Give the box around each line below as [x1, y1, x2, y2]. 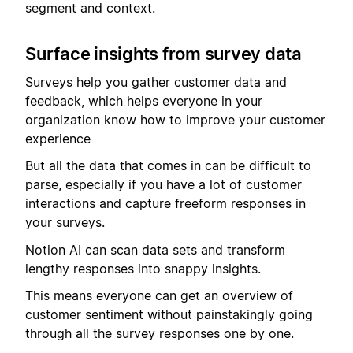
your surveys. [25, 214, 105, 231]
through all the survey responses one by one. [25, 325, 294, 342]
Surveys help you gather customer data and [25, 74, 287, 91]
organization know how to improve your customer [25, 112, 325, 128]
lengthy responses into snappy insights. [25, 260, 261, 277]
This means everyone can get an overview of [25, 288, 293, 304]
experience [25, 131, 91, 147]
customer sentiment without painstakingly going [25, 307, 313, 323]
